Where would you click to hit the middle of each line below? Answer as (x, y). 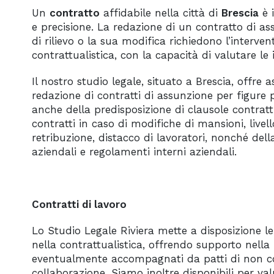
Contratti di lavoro (79, 204)
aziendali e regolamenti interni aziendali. (134, 152)
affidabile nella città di (161, 13)
